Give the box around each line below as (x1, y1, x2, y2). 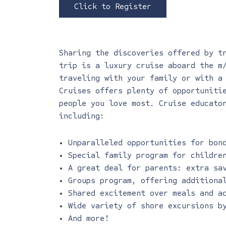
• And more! (59, 213, 109, 223)
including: (59, 111, 104, 121)
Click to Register (74, 2, 151, 11)
